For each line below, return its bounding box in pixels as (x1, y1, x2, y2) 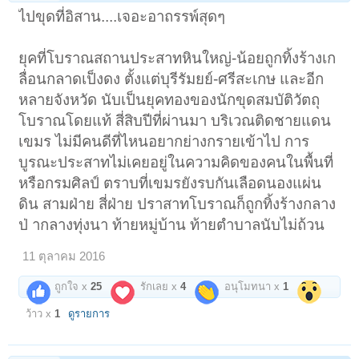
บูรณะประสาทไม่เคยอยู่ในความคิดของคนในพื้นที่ (18, 153, 334, 171)
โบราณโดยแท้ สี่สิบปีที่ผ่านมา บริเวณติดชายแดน (18, 111, 332, 129)
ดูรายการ (68, 307, 111, 320)
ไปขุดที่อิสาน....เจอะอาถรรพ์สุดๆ (18, 7, 226, 25)
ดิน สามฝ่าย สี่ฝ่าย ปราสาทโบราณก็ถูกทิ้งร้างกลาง (18, 195, 337, 212)
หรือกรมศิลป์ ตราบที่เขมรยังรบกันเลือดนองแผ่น (18, 174, 322, 192)
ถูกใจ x (51, 280, 91, 292)
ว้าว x (26, 307, 55, 320)
